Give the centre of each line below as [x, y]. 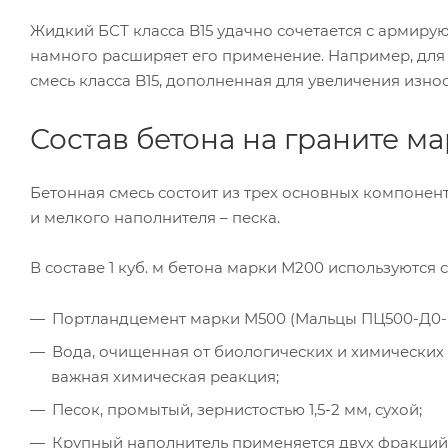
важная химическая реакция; [165, 376]
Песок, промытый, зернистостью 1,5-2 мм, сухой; [237, 409]
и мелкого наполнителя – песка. [155, 217]
